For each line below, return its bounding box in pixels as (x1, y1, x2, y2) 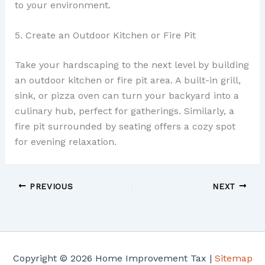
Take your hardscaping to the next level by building (14, 59, 249, 71)
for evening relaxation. (14, 136, 117, 148)
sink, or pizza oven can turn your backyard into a (14, 90, 239, 102)
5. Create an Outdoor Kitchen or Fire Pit (14, 30, 196, 41)
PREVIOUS (26, 181, 73, 191)
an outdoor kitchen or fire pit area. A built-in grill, (14, 75, 241, 86)
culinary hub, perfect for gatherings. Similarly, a (14, 105, 234, 117)
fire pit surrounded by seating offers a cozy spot (14, 121, 235, 132)
